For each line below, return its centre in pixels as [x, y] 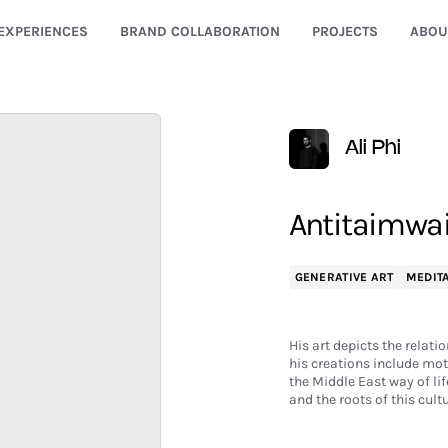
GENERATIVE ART [344, 277]
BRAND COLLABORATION [199, 31]
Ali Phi [372, 148]
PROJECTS [344, 31]
